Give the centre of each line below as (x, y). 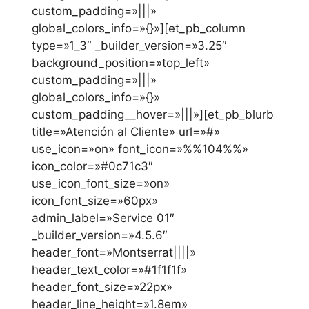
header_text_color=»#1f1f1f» (109, 269)
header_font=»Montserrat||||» (114, 252)
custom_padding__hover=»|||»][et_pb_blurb (153, 114)
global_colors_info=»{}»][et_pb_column (139, 28)
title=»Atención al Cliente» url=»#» (126, 131)
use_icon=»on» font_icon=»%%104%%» (140, 149)
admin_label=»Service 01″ (103, 218)
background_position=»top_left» (121, 62)
